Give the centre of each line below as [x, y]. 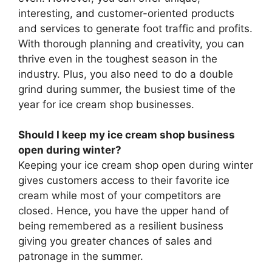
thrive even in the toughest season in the [118, 59]
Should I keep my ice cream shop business [127, 135]
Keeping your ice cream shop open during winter [136, 165]
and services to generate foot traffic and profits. [135, 28]
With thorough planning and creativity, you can [131, 43]
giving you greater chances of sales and [115, 241]
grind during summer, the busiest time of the [127, 89]
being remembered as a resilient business [121, 226]
